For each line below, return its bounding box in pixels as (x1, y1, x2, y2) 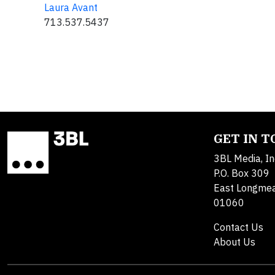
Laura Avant (44, 1, 98, 14)
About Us (214, 236, 255, 248)
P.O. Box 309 (214, 167, 269, 179)
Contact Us (214, 221, 263, 233)
